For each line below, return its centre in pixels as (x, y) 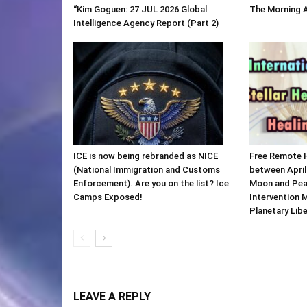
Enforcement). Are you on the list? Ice (151, 183)
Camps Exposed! (108, 197)
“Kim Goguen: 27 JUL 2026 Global (140, 9)
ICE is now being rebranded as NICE (146, 156)
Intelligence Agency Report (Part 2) (146, 23)
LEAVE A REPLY (112, 296)
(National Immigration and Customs (147, 169)
